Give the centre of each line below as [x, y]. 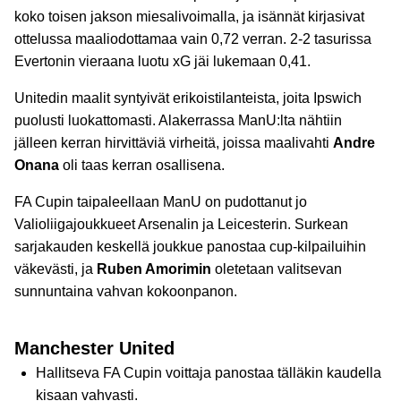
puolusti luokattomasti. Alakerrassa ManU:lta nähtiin [178, 120]
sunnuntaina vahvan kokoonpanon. [126, 291]
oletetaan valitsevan [277, 269]
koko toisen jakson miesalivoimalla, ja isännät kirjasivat [189, 17]
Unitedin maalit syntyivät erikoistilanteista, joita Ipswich [188, 98]
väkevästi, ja [55, 269]
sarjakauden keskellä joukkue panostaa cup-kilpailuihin [190, 247]
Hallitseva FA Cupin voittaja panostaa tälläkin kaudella [209, 373]
